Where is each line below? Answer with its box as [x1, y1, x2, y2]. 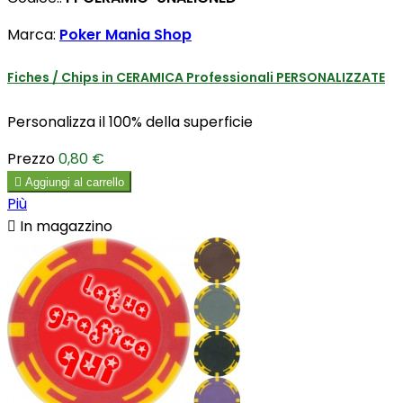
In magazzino [16, 215, 112, 237]
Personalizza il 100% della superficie [7, 111, 253, 132]
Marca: [7, 24, 59, 46]
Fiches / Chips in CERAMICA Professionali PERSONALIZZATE [7, 68, 385, 87]
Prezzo [7, 148, 55, 169]
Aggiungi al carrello [25, 175, 124, 189]
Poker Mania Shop [59, 24, 192, 46]
